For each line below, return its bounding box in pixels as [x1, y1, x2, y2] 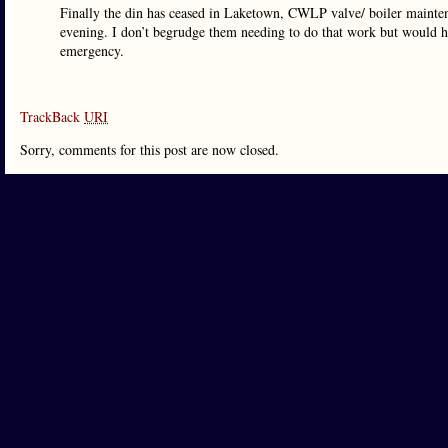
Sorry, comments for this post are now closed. [20, 140, 279, 159]
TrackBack [20, 107, 84, 126]
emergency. [60, 41, 124, 60]
